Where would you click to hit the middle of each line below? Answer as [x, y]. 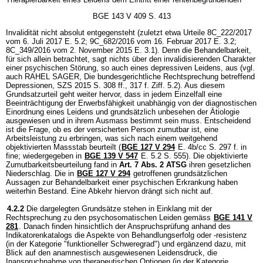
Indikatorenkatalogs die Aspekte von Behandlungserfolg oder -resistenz [127, 235]
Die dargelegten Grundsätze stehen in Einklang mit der [119, 208]
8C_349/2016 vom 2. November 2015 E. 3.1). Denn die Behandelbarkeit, [129, 50]
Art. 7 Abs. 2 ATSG [153, 164]
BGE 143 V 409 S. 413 [131, 16]
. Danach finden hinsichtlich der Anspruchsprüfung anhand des [125, 226]
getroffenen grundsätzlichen [179, 173]
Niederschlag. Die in [41, 173]
